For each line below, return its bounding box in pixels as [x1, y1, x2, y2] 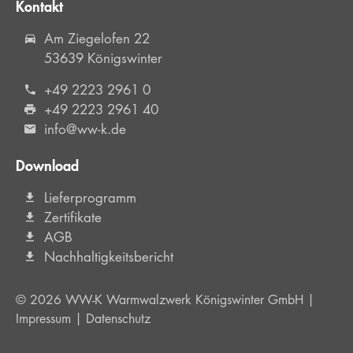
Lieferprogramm [44, 189, 137, 207]
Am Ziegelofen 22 [44, 30, 150, 48]
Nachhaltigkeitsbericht [44, 248, 174, 266]
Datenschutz [86, 310, 150, 328]
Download [16, 156, 79, 176]
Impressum [16, 310, 71, 328]
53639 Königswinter [44, 50, 163, 68]
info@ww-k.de [44, 121, 127, 139]
